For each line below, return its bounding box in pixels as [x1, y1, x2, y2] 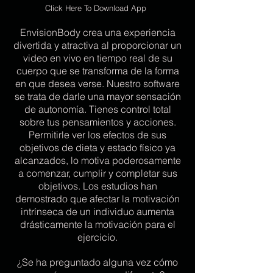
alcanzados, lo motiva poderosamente [14, 154, 181, 166]
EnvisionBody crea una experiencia [19, 26, 175, 38]
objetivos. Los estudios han [38, 180, 157, 192]
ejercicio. [77, 231, 118, 243]
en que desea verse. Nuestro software [15, 77, 180, 90]
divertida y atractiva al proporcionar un [13, 39, 182, 51]
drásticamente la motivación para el [19, 218, 175, 230]
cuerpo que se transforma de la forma [16, 65, 179, 77]
